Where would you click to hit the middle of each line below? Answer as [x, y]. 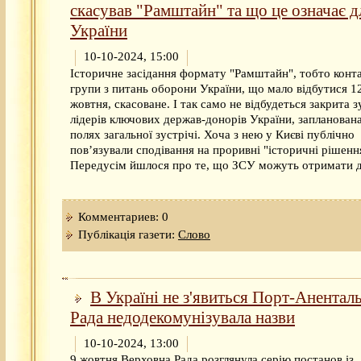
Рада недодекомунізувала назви [183, 317]
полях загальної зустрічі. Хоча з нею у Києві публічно [212, 134]
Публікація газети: [128, 234]
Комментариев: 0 [123, 216]
